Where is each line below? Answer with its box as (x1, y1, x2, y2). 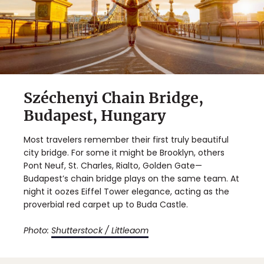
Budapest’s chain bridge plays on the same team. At (24, 173, 239, 185)
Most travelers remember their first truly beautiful (24, 134, 229, 146)
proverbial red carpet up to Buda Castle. (24, 199, 188, 211)
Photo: (24, 225, 51, 237)
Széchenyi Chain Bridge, (24, 88, 203, 108)
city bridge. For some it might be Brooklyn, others (24, 147, 225, 159)
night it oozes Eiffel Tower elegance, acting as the (24, 186, 229, 198)
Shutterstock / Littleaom (51, 225, 148, 237)
